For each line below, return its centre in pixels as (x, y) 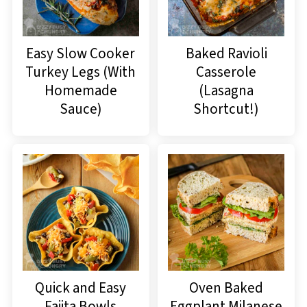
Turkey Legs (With (81, 72)
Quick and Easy (81, 287)
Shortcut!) (226, 109)
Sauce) (81, 109)
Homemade (81, 90)
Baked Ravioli (226, 53)
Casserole (226, 72)
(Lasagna (226, 90)
